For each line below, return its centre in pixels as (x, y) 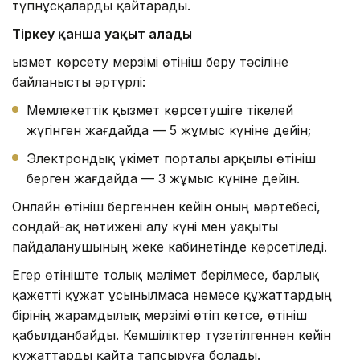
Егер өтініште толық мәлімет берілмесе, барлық (166, 274)
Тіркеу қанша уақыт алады (102, 33)
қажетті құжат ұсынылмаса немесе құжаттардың (172, 295)
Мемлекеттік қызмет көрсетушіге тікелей (160, 110)
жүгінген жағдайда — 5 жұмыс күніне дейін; (169, 130)
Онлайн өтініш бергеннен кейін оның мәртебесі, (166, 206)
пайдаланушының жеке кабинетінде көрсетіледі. (170, 246)
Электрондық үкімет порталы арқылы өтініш (171, 158)
